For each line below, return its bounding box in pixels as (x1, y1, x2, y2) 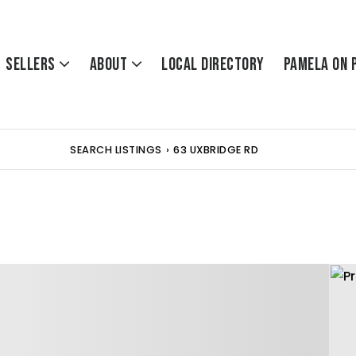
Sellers (6, 53, 59, 75)
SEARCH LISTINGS (70, 142, 162, 157)
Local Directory (161, 53, 265, 75)
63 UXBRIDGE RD (173, 142, 259, 157)
